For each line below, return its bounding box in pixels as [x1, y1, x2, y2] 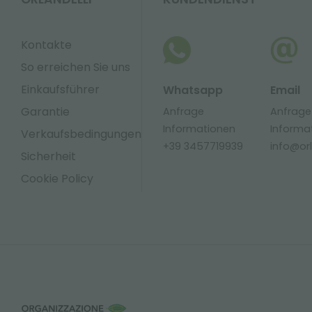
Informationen [163, 122, 235, 136]
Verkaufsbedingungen [21, 126, 141, 142]
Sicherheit [21, 148, 76, 164]
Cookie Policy [21, 171, 93, 187]
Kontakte [21, 37, 72, 53]
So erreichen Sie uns [21, 59, 130, 75]
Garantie [21, 104, 70, 120]
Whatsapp [163, 82, 223, 98]
